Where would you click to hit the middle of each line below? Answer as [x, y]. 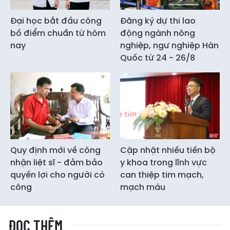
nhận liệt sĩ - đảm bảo [56, 162]
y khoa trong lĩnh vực [164, 162]
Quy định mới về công [55, 150]
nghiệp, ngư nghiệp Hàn [169, 46]
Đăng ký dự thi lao [158, 21]
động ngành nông [158, 33]
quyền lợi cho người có [57, 175]
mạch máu [143, 187]
